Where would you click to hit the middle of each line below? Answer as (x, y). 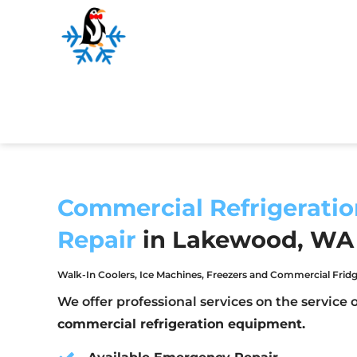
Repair (97, 239)
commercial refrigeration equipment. (181, 324)
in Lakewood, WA (245, 239)
